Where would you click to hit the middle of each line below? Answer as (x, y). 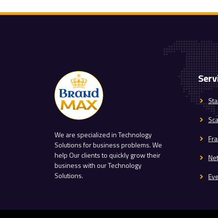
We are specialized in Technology (103, 135)
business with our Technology (98, 165)
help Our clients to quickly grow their (108, 155)
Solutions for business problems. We (108, 145)
